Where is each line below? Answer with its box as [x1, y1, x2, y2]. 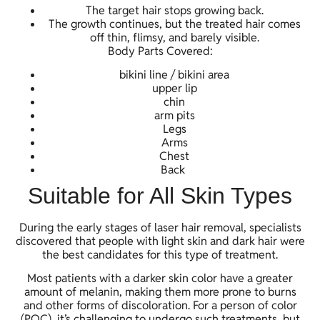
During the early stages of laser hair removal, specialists [19, 220, 301, 236]
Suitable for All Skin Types [28, 183, 292, 209]
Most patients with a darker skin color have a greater [27, 271, 293, 286]
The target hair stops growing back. [85, 2, 264, 18]
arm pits [154, 108, 195, 124]
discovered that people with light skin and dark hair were [15, 234, 305, 249]
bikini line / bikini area [119, 67, 229, 83]
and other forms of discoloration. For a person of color [23, 298, 297, 314]
